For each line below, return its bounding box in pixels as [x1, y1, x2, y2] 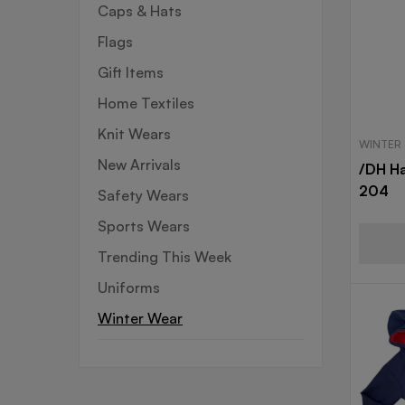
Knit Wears [98, 124, 171, 143]
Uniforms [98, 278, 160, 297]
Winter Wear [98, 308, 183, 327]
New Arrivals [98, 155, 181, 174]
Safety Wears [98, 185, 189, 204]
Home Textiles [98, 93, 194, 112]
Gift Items [98, 62, 164, 81]
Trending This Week [98, 247, 231, 266]
